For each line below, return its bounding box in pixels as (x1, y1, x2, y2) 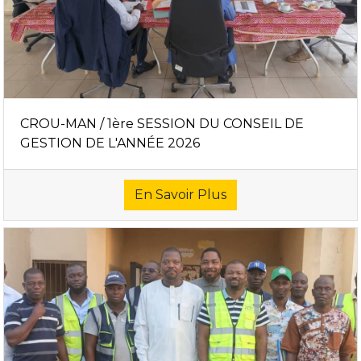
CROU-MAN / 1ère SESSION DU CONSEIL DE (20, 115, 304, 131)
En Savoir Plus (135, 186, 226, 202)
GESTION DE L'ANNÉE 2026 (20, 135, 200, 151)
